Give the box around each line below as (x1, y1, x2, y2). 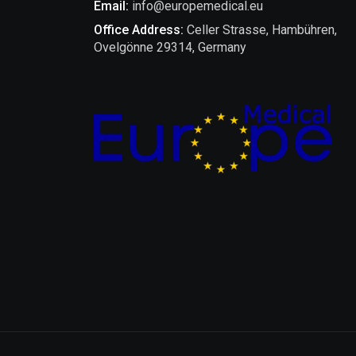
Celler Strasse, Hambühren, (184, 21, 337, 37)
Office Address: (94, 21, 184, 37)
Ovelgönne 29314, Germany (94, 39, 246, 55)
